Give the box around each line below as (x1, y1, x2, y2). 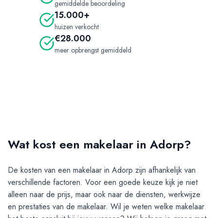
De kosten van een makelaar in (8, 164, 112, 176)
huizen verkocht (54, 22, 99, 32)
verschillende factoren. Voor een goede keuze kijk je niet (8, 177, 198, 188)
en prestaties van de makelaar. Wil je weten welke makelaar (8, 201, 204, 213)
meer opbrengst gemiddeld (54, 45, 131, 55)
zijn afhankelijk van (133, 164, 196, 176)
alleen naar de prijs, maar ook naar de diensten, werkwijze (8, 189, 200, 200)
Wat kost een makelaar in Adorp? (8, 136, 191, 153)
